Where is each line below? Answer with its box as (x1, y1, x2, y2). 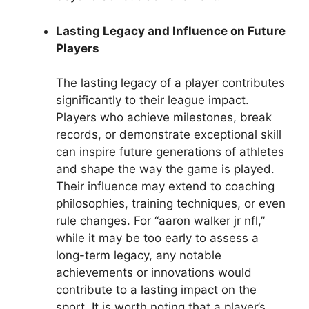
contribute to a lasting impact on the (56, 283, 257, 297)
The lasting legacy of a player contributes (56, 76, 285, 90)
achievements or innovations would (56, 266, 252, 280)
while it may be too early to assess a (56, 231, 259, 246)
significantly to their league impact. (56, 93, 249, 108)
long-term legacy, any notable (56, 248, 221, 263)
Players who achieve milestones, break (56, 110, 272, 125)
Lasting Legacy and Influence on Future (56, 23, 286, 38)
